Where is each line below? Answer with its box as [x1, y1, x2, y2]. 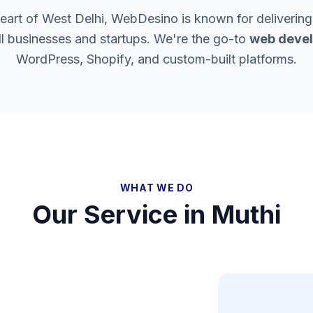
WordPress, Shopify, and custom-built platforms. [16, 52, 297, 66]
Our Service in [32, 199, 212, 230]
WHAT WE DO [119, 182, 194, 194]
